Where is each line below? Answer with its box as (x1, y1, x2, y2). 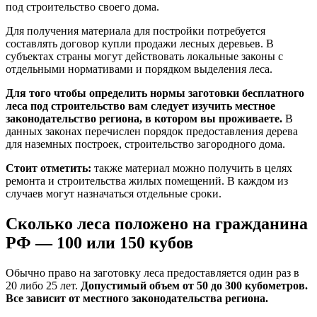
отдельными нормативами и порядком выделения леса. (6, 62, 272, 75)
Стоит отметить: (6, 161, 91, 174)
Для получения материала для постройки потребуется (6, 24, 265, 37)
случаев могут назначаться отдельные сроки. (6, 187, 221, 200)
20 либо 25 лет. (6, 279, 81, 292)
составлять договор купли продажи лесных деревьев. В (6, 37, 274, 50)
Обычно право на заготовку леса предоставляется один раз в (6, 266, 299, 279)
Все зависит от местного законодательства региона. (6, 292, 268, 304)
